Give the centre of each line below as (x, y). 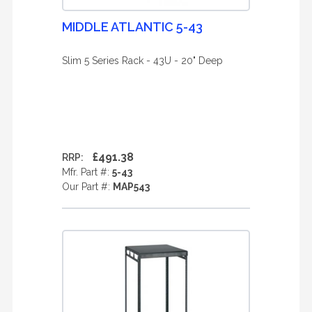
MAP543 (131, 187)
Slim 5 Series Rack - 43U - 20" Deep (142, 61)
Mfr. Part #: (87, 172)
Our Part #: (87, 187)
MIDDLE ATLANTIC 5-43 (132, 27)
